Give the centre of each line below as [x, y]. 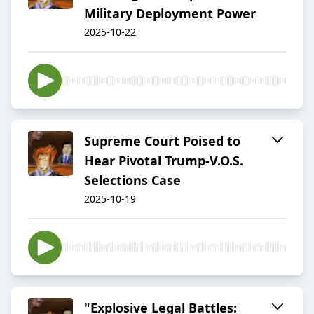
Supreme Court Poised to [162, 141]
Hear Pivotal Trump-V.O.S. [164, 161]
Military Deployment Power [170, 14]
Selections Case [132, 180]
